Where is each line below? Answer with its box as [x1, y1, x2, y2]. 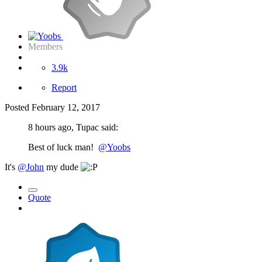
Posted [5, 102, 32, 112]
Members [28, 41, 63, 51]
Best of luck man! [28, 142, 98, 152]
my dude [44, 161, 81, 172]
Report [51, 82, 77, 92]
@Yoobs [98, 142, 130, 152]
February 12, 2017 [32, 102, 100, 112]
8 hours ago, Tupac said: [28, 122, 118, 132]
